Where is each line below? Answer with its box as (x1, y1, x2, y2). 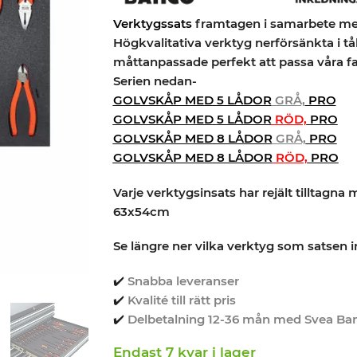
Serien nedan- (112, 73, 197, 88)
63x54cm (112, 203, 170, 219)
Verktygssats (112, 15, 192, 31)
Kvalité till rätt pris (127, 292, 236, 308)
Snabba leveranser (127, 273, 239, 288)
